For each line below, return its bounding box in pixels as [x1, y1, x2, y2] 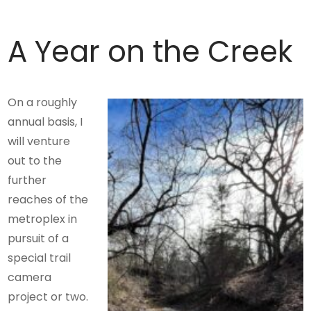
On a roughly [8, 94, 78, 111]
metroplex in [8, 211, 78, 228]
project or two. [8, 289, 89, 305]
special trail [8, 250, 72, 267]
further [8, 172, 47, 189]
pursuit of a [8, 230, 69, 247]
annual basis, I [8, 114, 83, 131]
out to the [8, 153, 62, 169]
